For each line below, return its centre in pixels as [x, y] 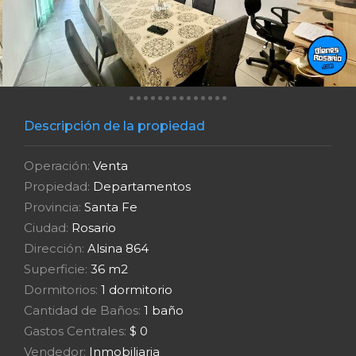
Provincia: [52, 207]
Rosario [92, 228]
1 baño [162, 310]
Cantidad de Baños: [82, 310]
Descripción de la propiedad [114, 126]
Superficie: [56, 269]
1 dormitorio [135, 290]
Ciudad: [46, 228]
